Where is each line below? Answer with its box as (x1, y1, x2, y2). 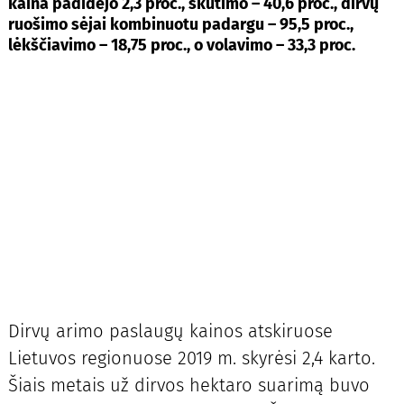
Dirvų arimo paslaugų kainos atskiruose (7, 320, 333, 342)
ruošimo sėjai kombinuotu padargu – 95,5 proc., (7, 14, 353, 34)
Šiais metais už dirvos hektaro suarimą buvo (7, 374, 370, 396)
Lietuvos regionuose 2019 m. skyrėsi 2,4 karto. (7, 347, 375, 369)
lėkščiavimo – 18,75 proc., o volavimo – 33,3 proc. (7, 34, 355, 55)
